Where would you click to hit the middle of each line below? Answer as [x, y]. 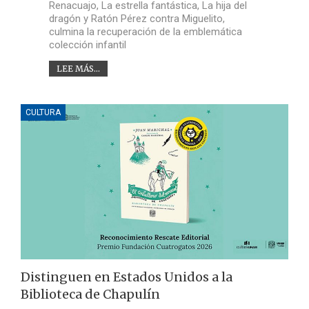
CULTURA [43, 112]
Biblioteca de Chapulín [90, 295]
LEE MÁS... [78, 68]
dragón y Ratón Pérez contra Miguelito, [137, 18]
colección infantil [87, 44]
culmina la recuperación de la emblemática [145, 31]
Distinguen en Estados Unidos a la [127, 277]
